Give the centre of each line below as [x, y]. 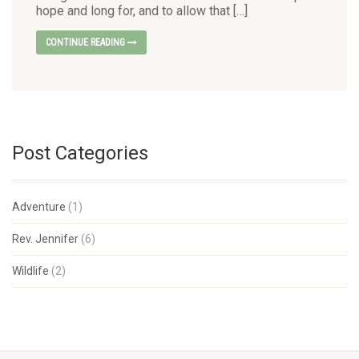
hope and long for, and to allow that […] [142, 10]
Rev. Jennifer [45, 238]
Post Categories [80, 153]
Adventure [39, 206]
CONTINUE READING [87, 42]
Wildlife [30, 270]
